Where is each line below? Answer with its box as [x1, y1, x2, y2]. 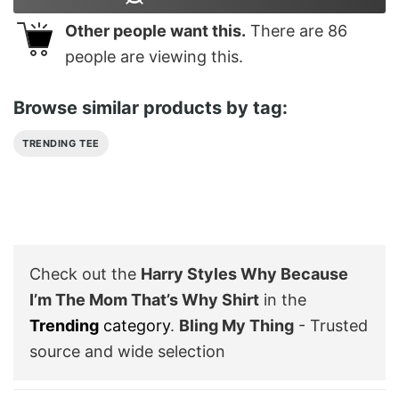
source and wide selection [29, 341, 225, 361]
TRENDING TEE [22, 136, 100, 150]
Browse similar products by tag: [13, 96, 288, 118]
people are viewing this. [65, 47, 243, 67]
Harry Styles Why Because [141, 264, 348, 283]
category [99, 315, 170, 335]
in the [259, 289, 306, 309]
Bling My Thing [179, 315, 294, 335]
